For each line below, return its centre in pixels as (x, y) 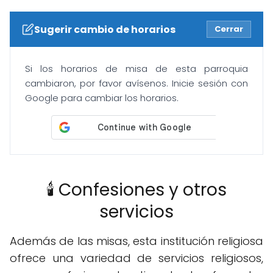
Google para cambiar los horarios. (102, 98)
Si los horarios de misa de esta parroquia (136, 69)
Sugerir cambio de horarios (105, 29)
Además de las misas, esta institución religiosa (136, 241)
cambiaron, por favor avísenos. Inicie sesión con (136, 83)
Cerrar (229, 29)
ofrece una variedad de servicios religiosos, (136, 258)
